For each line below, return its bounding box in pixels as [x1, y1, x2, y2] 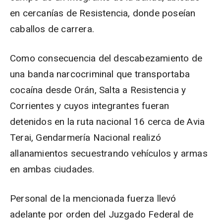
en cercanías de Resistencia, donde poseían [10, 7, 196, 19]
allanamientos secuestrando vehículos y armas [10, 148, 208, 159]
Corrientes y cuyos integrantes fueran [10, 100, 169, 111]
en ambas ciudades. [10, 164, 95, 175]
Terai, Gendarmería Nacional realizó [10, 132, 161, 143]
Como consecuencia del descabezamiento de [10, 53, 203, 64]
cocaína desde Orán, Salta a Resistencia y [10, 84, 186, 96]
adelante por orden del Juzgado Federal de [10, 209, 194, 220]
